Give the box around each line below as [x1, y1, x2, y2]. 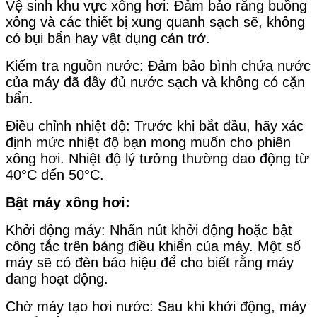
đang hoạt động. [6, 271, 108, 287]
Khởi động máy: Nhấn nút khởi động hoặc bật [6, 222, 292, 238]
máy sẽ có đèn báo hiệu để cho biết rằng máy [6, 255, 294, 271]
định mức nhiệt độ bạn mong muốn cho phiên [6, 134, 291, 151]
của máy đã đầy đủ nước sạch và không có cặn [6, 74, 305, 91]
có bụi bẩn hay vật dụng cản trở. [6, 30, 210, 47]
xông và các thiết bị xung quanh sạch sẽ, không [6, 14, 305, 30]
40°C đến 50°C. [6, 167, 104, 183]
